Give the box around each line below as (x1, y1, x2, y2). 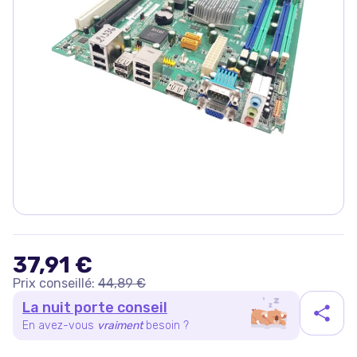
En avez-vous (22, 318, 94, 332)
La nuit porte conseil (22, 298, 167, 316)
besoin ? (146, 318, 189, 332)
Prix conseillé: (13, 276, 95, 291)
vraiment (97, 318, 143, 332)
